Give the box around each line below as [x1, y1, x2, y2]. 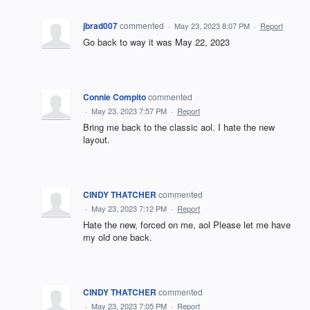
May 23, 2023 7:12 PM [91, 202, 167, 214]
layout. [83, 132, 110, 146]
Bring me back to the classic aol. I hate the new [83, 120, 275, 134]
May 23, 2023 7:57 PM [91, 104, 167, 116]
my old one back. [83, 230, 152, 244]
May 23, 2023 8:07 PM [174, 19, 250, 31]
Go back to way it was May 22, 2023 [83, 35, 230, 48]
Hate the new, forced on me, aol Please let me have [83, 217, 291, 231]
